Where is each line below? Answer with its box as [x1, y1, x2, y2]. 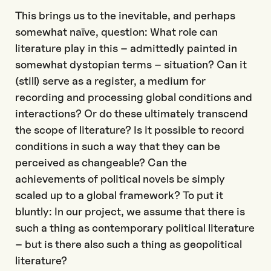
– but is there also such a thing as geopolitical [15, 238, 242, 250]
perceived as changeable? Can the [15, 156, 187, 169]
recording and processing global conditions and [15, 91, 252, 103]
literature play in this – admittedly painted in [15, 42, 237, 54]
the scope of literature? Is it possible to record [15, 123, 244, 136]
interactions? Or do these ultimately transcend [15, 107, 248, 120]
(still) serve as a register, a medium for [15, 74, 206, 87]
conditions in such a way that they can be [15, 140, 220, 152]
